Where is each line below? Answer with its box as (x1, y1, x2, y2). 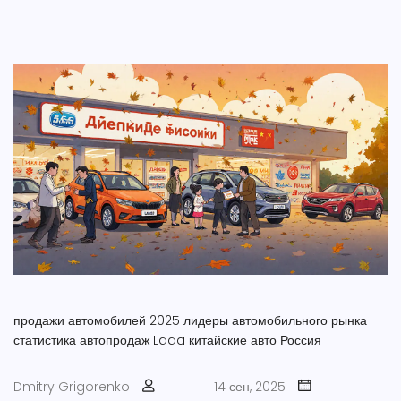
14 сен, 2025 (214, 378, 286, 397)
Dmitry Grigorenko (13, 378, 130, 397)
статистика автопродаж (13, 331, 149, 350)
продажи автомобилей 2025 (13, 311, 180, 330)
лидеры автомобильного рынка (183, 311, 367, 330)
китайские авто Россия (189, 331, 321, 350)
